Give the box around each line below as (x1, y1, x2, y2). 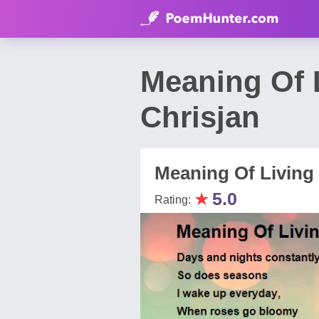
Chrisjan (140, 100, 260, 134)
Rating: (155, 194, 194, 206)
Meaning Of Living (155, 162, 314, 184)
